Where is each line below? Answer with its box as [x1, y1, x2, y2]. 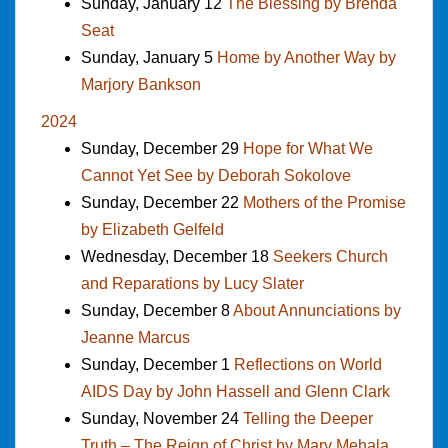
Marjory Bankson [81, 75, 201, 93]
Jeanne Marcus [81, 328, 190, 346]
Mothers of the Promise [243, 193, 406, 211]
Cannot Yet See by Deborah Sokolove [81, 166, 351, 184]
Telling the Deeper [243, 409, 373, 427]
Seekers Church [273, 247, 388, 265]
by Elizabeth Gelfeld [81, 220, 224, 238]
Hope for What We [243, 139, 373, 157]
